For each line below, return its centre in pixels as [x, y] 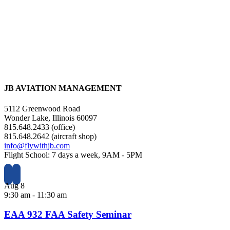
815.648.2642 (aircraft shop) [50, 136]
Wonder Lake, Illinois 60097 [51, 118]
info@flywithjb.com [37, 145]
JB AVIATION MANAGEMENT [63, 88]
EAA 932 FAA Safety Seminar [68, 215]
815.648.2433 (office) [40, 127]
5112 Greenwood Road [42, 108]
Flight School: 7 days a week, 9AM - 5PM [73, 155]
